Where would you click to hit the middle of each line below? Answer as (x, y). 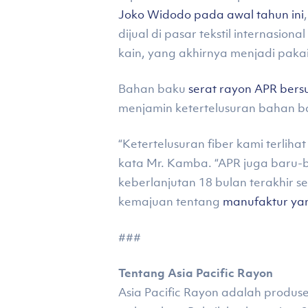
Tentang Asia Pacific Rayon (196, 273)
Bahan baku (153, 89)
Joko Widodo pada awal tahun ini (211, 14)
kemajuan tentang (170, 201)
